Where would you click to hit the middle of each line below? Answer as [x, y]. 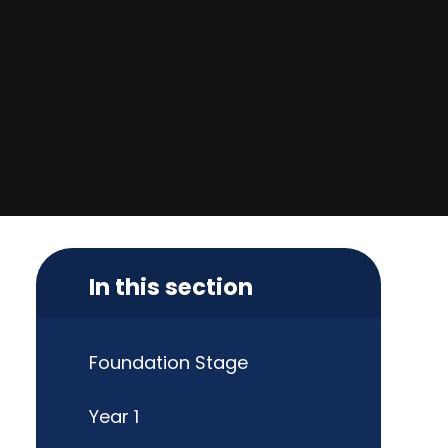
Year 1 [113, 416]
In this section [170, 286]
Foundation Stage [168, 363]
